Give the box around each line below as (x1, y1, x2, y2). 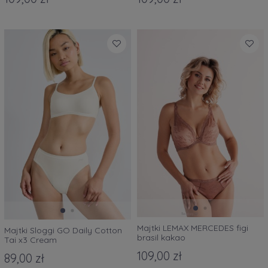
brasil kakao (137, 232, 185, 243)
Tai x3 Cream (4, 234, 57, 245)
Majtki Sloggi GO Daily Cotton (4, 225, 122, 236)
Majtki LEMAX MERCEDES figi (137, 223, 248, 234)
